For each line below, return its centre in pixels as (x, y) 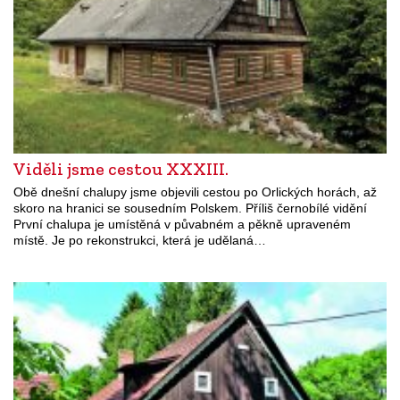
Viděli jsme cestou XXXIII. (121, 169)
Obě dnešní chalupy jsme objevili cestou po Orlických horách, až (195, 192)
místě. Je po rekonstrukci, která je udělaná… (140, 241)
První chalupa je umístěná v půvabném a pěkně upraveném (182, 225)
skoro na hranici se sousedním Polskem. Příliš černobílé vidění (190, 208)
